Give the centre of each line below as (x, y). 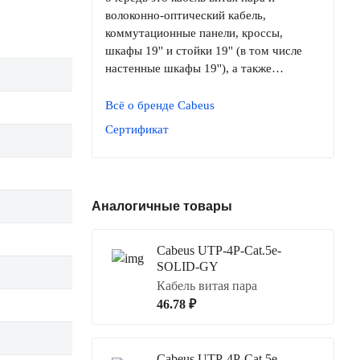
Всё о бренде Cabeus (160, 105)
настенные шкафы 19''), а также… (194, 68)
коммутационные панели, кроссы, (194, 33)
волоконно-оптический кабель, (186, 15)
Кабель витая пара (207, 286)
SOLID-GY (188, 266)
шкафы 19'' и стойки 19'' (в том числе (204, 51)
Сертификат (137, 129)
